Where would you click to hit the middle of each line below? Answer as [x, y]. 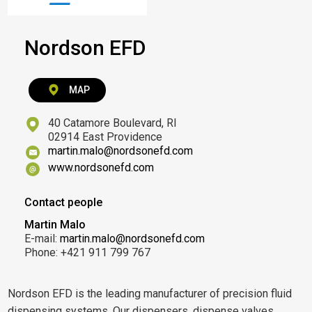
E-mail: [42, 238]
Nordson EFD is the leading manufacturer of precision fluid [150, 293]
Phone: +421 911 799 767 [88, 252]
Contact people [64, 202]
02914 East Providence [106, 136]
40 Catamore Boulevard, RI [113, 123]
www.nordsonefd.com [101, 167]
